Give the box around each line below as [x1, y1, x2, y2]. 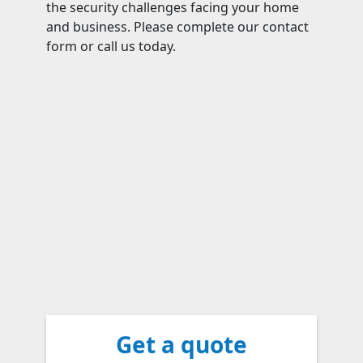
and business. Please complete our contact [45, 18, 309, 36]
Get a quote [115, 329, 247, 361]
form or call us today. [45, 37, 176, 56]
